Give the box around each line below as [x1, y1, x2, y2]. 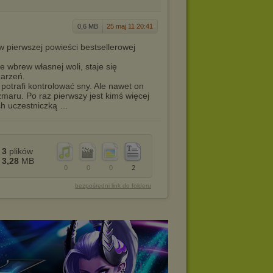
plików [7, 146, 33, 156]
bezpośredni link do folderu [75, 182, 151, 189]
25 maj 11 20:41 [107, 23, 153, 30]
